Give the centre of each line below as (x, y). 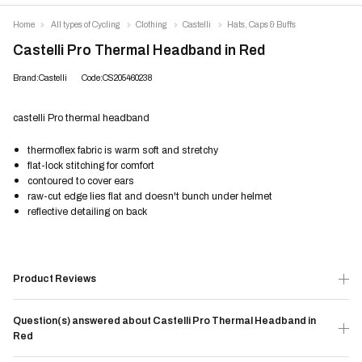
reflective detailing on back (87, 211)
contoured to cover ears (81, 181)
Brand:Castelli (40, 78)
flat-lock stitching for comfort (91, 165)
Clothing (151, 25)
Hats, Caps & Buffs (261, 25)
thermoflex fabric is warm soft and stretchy (123, 150)
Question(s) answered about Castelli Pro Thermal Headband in (164, 320)
